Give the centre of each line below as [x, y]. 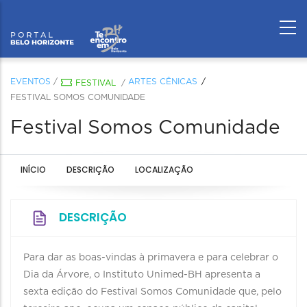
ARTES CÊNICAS [163, 82]
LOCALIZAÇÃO [164, 170]
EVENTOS [30, 82]
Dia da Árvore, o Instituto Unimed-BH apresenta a [142, 275]
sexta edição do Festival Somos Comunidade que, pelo [152, 292]
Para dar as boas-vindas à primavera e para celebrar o [151, 258]
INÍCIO [33, 170]
